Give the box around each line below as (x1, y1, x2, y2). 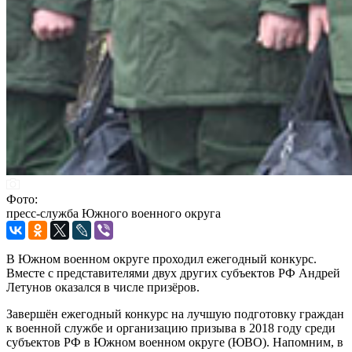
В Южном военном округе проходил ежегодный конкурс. (6, 251, 317, 266)
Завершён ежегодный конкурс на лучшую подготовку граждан (6, 306, 344, 321)
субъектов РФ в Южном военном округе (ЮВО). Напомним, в (6, 335, 343, 349)
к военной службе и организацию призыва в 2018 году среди (6, 321, 335, 335)
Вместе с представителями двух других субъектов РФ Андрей (6, 266, 340, 280)
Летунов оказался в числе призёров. (6, 280, 200, 294)
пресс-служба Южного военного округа (6, 206, 221, 220)
